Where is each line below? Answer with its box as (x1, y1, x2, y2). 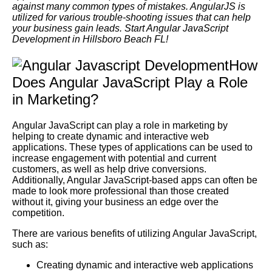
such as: (12, 239, 48, 250)
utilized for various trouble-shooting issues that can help (12, 12, 251, 23)
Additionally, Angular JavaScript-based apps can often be (12, 175, 257, 186)
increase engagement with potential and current (12, 153, 216, 164)
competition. (12, 208, 64, 219)
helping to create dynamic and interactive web (12, 131, 209, 142)
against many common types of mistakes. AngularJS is (12, 1, 245, 12)
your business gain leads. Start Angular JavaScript (12, 23, 228, 34)
